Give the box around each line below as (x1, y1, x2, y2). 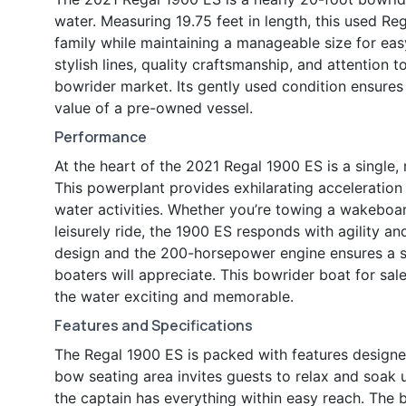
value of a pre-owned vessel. (54, 99, 253, 118)
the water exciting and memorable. (54, 287, 294, 306)
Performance (54, 127, 147, 148)
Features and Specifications (54, 315, 253, 336)
